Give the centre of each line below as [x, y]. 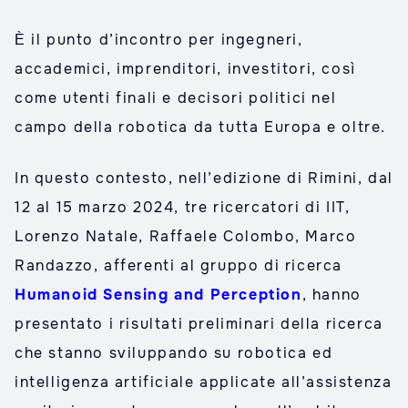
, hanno [331, 295]
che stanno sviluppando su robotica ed [174, 353]
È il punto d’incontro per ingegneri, [159, 40]
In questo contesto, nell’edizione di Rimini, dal [204, 178]
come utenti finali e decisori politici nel [176, 98]
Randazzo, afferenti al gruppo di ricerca [179, 265]
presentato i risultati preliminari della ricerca [199, 324]
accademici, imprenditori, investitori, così [185, 69]
